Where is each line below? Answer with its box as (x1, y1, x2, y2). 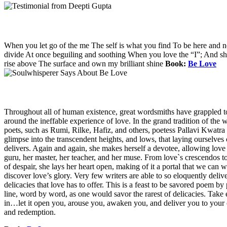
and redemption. (4, 208, 56, 217)
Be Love (188, 59, 216, 68)
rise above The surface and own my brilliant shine (4, 59, 165, 68)
